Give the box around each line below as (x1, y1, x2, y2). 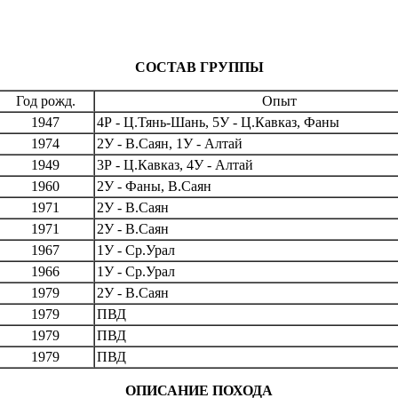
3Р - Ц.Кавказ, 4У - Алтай (96, 157, 253, 173)
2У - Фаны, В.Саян (96, 179, 211, 195)
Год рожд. (15, 93, 76, 109)
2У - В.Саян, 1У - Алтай (96, 136, 243, 152)
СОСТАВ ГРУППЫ (134, 60, 264, 76)
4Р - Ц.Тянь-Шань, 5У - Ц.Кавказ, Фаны (96, 115, 339, 131)
